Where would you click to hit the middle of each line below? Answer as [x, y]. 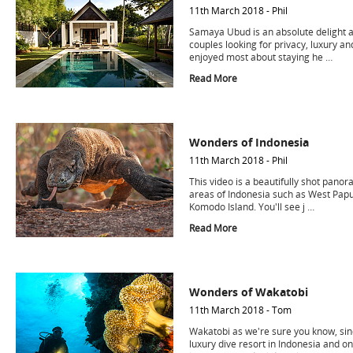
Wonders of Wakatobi [249, 292]
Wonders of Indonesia [249, 142]
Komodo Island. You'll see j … [252, 207]
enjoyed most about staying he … [261, 57]
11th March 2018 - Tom [240, 310]
